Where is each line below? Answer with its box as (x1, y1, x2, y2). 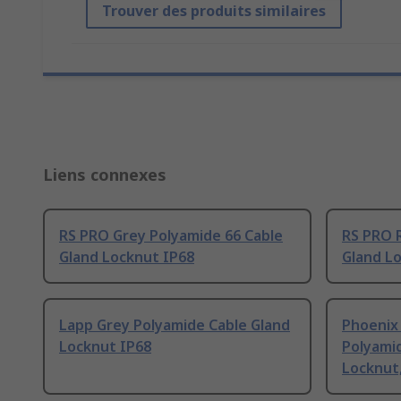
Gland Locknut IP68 (59, 247, 194, 268)
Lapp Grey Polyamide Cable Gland (59, 315, 290, 336)
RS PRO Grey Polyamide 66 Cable (59, 226, 283, 246)
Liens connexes (43, 164, 166, 186)
